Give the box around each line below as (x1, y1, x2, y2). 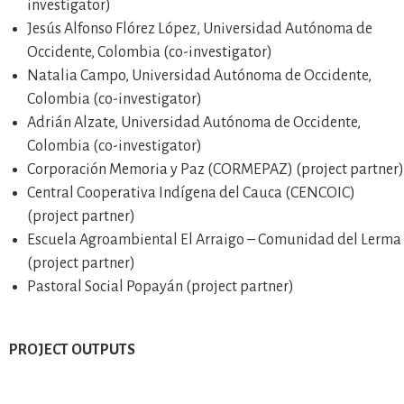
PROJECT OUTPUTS (9, 342, 135, 358)
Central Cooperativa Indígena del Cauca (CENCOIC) (27, 185, 355, 201)
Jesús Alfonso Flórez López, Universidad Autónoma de (27, 21, 372, 37)
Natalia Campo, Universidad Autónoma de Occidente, (27, 68, 372, 84)
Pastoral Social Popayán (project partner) (27, 279, 294, 295)
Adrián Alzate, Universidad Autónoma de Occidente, (27, 115, 361, 131)
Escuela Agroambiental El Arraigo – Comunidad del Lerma (27, 232, 401, 248)
